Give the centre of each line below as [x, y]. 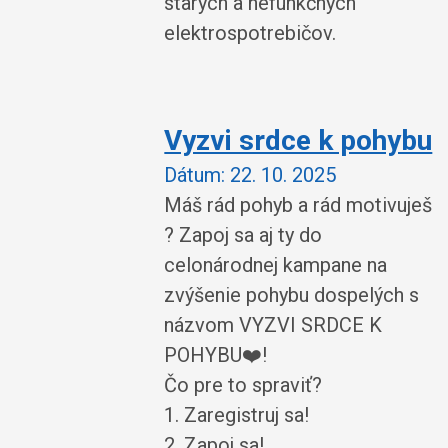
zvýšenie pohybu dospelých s [292, 294]
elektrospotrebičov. [250, 33]
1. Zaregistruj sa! [237, 414]
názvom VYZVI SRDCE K [273, 324]
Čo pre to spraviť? [243, 384]
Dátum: [195, 174]
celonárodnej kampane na [276, 264]
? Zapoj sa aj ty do [243, 234]
